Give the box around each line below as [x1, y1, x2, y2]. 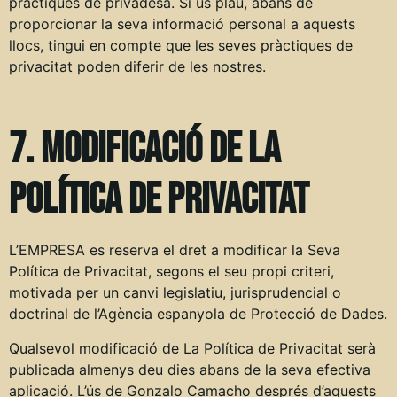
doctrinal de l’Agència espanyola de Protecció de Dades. [9, 305, 387, 323]
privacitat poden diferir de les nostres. [9, 58, 266, 76]
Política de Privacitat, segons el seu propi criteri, [9, 262, 334, 281]
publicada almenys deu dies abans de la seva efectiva [9, 360, 370, 378]
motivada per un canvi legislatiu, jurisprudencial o [9, 284, 341, 302]
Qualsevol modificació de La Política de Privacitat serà [9, 339, 376, 357]
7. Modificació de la [9, 124, 280, 175]
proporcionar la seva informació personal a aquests [9, 15, 355, 34]
